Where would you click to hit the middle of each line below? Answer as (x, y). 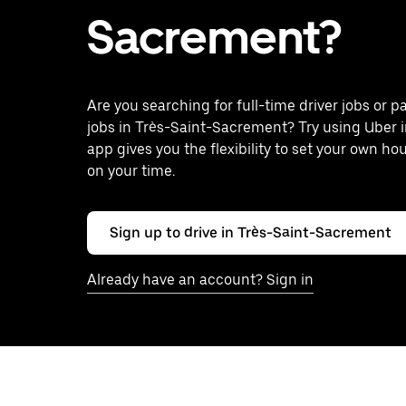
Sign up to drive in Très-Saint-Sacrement (251, 232)
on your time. (131, 171)
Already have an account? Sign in (200, 280)
